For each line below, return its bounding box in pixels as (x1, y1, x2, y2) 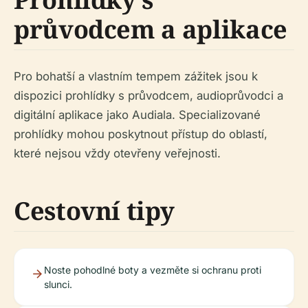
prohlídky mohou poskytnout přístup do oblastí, (14, 126, 267, 141)
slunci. (44, 278, 72, 290)
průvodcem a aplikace (14, 12, 287, 46)
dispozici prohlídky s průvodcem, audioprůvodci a (14, 88, 283, 102)
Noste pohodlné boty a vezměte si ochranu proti (44, 263, 261, 276)
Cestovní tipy (14, 193, 175, 228)
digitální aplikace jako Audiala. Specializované (14, 107, 261, 122)
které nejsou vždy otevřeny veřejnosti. (14, 146, 221, 160)
